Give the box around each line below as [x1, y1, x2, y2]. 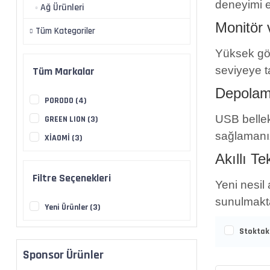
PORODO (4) [45, 95, 87, 106]
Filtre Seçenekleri [33, 171, 111, 185]
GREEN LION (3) [45, 114, 98, 125]
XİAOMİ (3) [45, 133, 83, 143]
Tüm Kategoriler [36, 25, 95, 37]
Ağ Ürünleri [40, 1, 84, 14]
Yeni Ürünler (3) [45, 202, 101, 213]
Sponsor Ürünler [23, 247, 104, 263]
